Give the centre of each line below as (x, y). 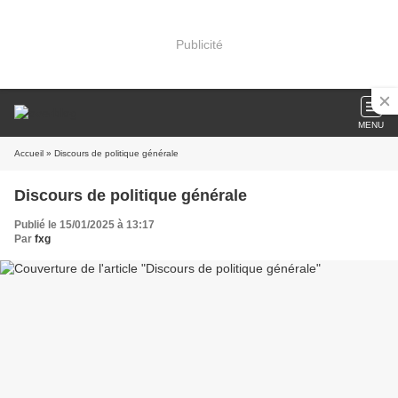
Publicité (199, 44)
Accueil (29, 153)
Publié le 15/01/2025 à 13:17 (84, 225)
